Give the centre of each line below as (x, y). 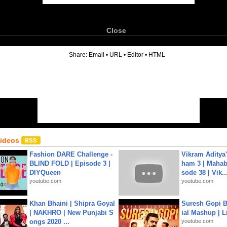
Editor (135, 55)
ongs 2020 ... (49, 222)
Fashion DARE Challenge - (71, 154)
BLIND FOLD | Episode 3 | (70, 163)
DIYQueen (45, 173)
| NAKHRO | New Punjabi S (71, 213)
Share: (79, 55)
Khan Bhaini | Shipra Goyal (72, 203)
